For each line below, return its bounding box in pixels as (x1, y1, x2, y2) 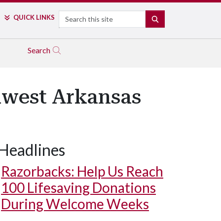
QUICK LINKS (13, 13, 55, 21)
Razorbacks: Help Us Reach (1, 163, 163, 180)
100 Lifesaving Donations (1, 179, 156, 196)
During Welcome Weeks (1, 195, 149, 212)
